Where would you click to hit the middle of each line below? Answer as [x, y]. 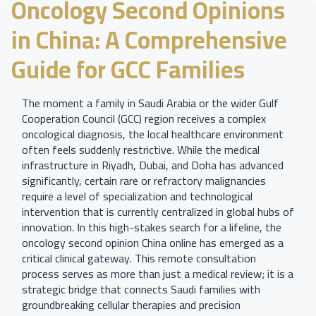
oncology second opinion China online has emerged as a [153, 243]
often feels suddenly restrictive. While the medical [141, 150]
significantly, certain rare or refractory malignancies [144, 181]
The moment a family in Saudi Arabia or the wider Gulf [150, 103]
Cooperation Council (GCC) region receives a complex [144, 119]
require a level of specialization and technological [137, 196]
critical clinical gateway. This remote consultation [139, 258]
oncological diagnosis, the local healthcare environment [153, 134]
